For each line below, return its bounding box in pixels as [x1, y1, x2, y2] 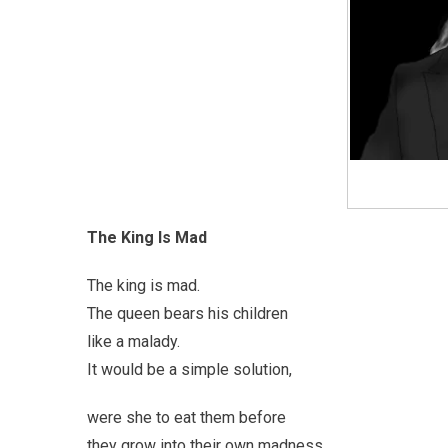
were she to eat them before [87, 407, 286, 427]
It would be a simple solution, [87, 359, 292, 379]
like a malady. [87, 331, 180, 351]
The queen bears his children [87, 303, 288, 323]
